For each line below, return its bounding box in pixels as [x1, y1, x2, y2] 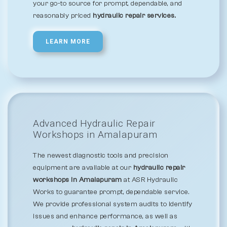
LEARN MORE [46, 38, 90, 45]
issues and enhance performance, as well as [33, 212, 177, 220]
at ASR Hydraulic [122, 176, 178, 184]
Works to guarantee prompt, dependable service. [33, 188, 190, 196]
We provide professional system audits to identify [33, 200, 193, 208]
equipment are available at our [33, 164, 133, 172]
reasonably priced [33, 12, 93, 20]
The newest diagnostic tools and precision [33, 152, 169, 160]
